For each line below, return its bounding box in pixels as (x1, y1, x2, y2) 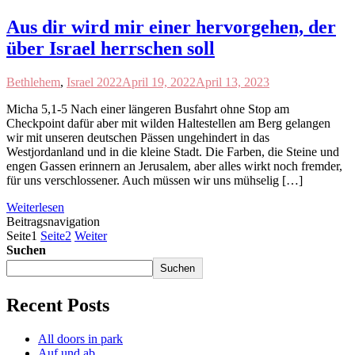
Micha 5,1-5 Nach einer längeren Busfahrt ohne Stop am (6, 101, 289, 116)
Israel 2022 (67, 74, 122, 89)
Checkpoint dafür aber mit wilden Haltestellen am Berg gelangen (6, 116, 330, 130)
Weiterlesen (6, 200, 64, 214)
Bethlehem (6, 74, 60, 89)
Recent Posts (6, 294, 109, 315)
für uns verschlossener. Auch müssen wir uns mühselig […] (6, 173, 303, 187)
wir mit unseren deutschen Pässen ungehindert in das (6, 130, 269, 144)
